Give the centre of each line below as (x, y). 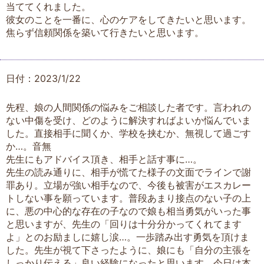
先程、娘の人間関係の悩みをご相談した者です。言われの (128, 107)
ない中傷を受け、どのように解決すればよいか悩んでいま (128, 120)
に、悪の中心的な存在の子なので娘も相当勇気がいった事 (128, 211)
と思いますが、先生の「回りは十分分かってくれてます (124, 224)
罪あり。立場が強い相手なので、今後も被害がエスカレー (128, 185)
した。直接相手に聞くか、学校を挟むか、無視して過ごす (128, 133)
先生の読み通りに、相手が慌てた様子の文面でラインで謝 (128, 172)
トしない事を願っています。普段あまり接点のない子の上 (128, 198)
